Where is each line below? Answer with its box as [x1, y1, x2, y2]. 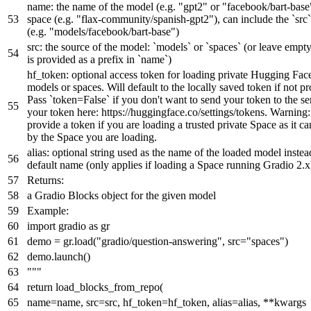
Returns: [27, 174, 64, 186]
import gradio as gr [27, 219, 110, 232]
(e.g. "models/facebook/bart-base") [27, 25, 179, 37]
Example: [27, 204, 69, 217]
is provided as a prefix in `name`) [27, 53, 171, 65]
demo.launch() [27, 250, 90, 262]
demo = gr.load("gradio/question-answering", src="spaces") [27, 235, 288, 247]
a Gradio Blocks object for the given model [27, 189, 216, 201]
